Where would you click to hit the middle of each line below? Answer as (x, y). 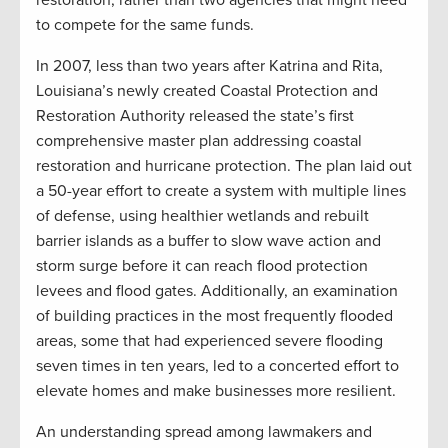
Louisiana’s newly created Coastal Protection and (207, 91)
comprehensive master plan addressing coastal (199, 141)
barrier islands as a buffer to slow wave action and (208, 241)
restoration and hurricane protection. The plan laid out (224, 166)
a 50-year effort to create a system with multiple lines (221, 191)
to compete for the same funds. (145, 25)
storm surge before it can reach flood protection (202, 266)
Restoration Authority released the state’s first (195, 116)
